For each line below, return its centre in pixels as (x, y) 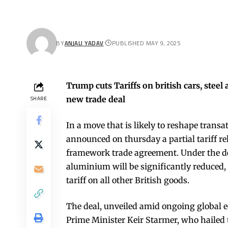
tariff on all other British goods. (128, 180)
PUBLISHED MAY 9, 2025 (146, 43)
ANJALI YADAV (84, 43)
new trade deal (96, 99)
